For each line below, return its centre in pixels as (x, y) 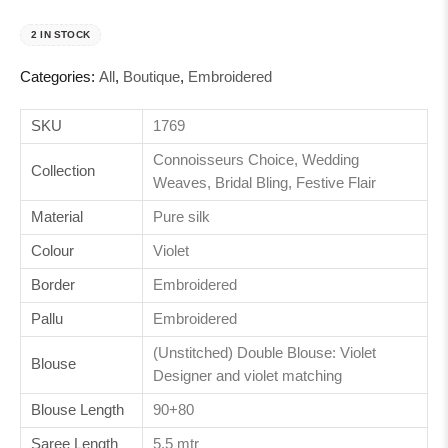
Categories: (59, 76)
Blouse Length (77, 409)
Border (53, 284)
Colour (52, 250)
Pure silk (181, 216)
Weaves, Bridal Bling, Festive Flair (264, 182)
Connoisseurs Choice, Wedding (256, 159)
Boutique (151, 76)
